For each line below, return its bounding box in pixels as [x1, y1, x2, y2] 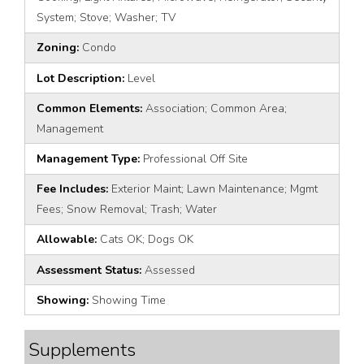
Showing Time [92, 292, 166, 308]
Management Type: [37, 151, 143, 167]
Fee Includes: [37, 181, 111, 197]
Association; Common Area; [145, 100, 287, 116]
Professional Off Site [143, 151, 248, 167]
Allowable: [37, 232, 100, 248]
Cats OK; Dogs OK [100, 232, 193, 248]
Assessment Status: [37, 262, 145, 278]
